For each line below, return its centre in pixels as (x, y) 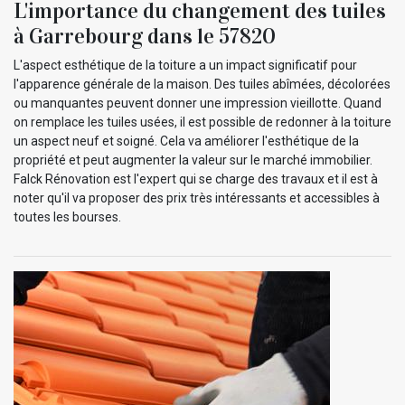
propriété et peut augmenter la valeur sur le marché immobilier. (193, 160)
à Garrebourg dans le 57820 (145, 37)
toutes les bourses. (67, 217)
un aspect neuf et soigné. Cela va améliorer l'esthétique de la (186, 141)
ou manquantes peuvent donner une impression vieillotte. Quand (198, 104)
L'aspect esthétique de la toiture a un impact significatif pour (185, 66)
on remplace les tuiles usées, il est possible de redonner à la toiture (202, 122)
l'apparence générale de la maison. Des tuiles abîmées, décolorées (202, 85)
